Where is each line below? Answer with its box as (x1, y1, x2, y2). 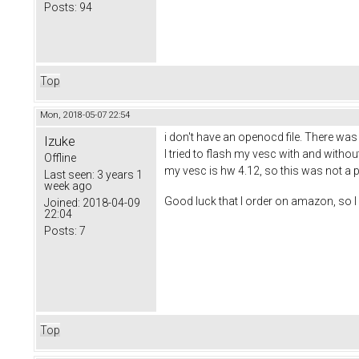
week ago (44, 179, 92, 192)
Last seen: (44, 167, 95, 181)
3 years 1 (95, 167, 143, 181)
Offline (44, 151, 76, 164)
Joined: (44, 196, 80, 209)
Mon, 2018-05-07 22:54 (40, 109, 130, 120)
